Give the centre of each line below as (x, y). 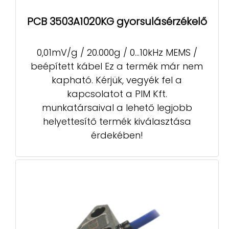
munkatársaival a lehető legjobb (117, 107)
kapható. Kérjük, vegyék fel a (117, 80)
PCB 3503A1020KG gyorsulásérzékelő (117, 22)
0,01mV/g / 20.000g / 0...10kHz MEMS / (117, 52)
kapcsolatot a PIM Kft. (117, 94)
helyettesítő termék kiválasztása (117, 121)
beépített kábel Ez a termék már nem (117, 66)
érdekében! (117, 135)
